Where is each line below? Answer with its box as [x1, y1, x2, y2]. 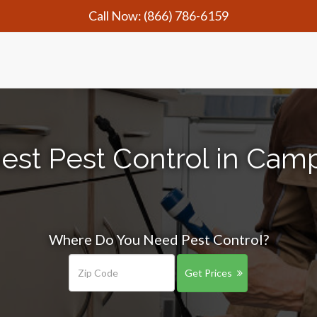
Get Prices [184, 267, 232, 279]
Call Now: [88, 8, 144, 23]
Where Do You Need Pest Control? [48, 231, 269, 248]
